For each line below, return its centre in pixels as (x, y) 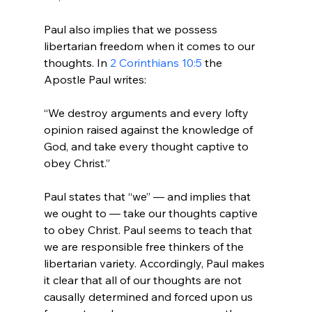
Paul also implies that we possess (132, 29)
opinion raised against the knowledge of (149, 129)
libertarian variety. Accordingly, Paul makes (155, 263)
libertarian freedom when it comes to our (150, 46)
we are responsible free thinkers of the (145, 246)
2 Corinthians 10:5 (156, 62)
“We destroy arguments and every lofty (147, 112)
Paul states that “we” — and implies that (148, 196)
